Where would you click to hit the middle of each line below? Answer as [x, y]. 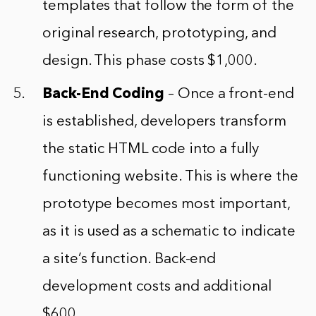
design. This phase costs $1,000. [150, 61]
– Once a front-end [229, 95]
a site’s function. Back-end [129, 260]
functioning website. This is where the [170, 177]
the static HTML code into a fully [151, 150]
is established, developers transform [164, 122]
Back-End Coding [104, 95]
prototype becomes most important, [166, 205]
